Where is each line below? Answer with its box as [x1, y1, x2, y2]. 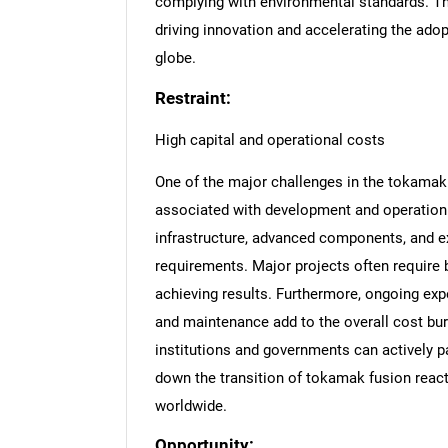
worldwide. [154, 396, 227, 415]
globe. [154, 49, 196, 68]
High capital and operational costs [154, 130, 385, 149]
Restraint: [154, 88, 231, 108]
